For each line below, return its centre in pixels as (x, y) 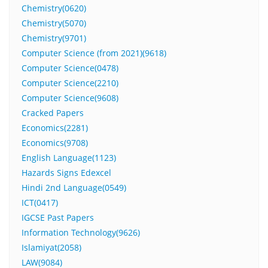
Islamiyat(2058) (51, 248)
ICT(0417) (40, 203)
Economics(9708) (55, 143)
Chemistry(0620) (54, 8)
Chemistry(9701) (54, 38)
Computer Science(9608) (70, 98)
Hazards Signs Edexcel (66, 173)
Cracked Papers (53, 113)
